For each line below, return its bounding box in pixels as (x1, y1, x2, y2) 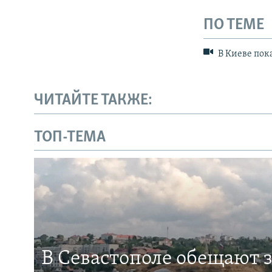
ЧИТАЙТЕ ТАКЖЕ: (34, 92, 152, 109)
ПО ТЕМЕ (203, 17, 265, 34)
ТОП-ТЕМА (34, 129, 106, 146)
